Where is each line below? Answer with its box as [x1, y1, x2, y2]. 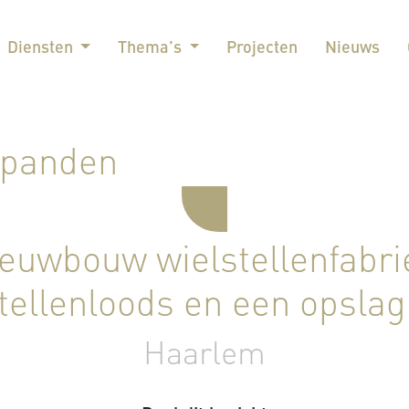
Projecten [226, 40, 299, 57]
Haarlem [143, 340, 266, 372]
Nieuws [325, 40, 381, 57]
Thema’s [117, 40, 185, 57]
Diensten [6, 40, 77, 57]
